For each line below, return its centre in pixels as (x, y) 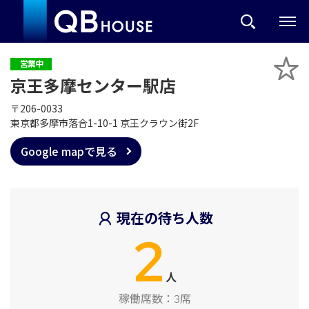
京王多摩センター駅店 (93, 87)
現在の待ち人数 (165, 219)
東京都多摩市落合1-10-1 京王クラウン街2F (104, 123)
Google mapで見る (69, 151)
